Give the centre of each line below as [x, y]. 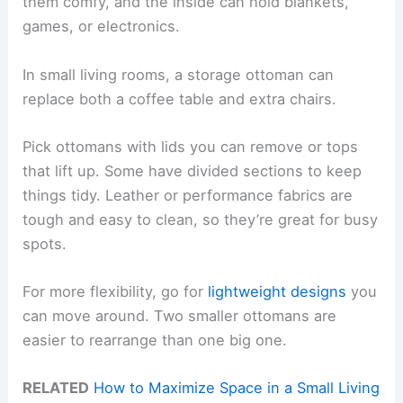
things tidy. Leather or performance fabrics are [188, 195]
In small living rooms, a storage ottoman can [179, 74]
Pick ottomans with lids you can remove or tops [191, 146]
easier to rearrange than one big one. [155, 340]
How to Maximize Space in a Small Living [237, 388]
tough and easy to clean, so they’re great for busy [201, 219]
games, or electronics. [102, 27]
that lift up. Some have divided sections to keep [193, 170]
